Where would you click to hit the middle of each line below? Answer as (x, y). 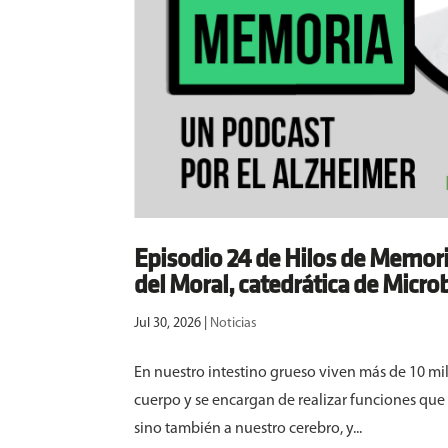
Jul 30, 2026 (168, 323)
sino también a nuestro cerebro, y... (248, 428)
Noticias (234, 323)
